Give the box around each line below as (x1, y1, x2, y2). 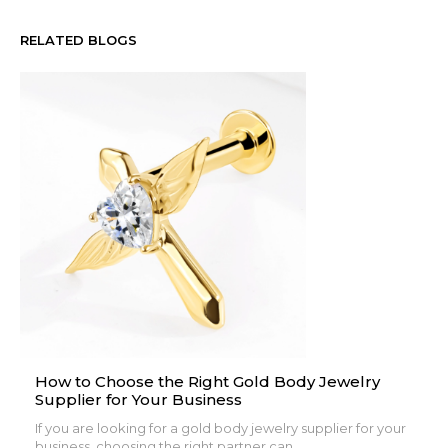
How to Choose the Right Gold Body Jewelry (35, 372, 380, 392)
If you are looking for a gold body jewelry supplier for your (35, 420, 406, 437)
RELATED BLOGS (20, 32, 137, 49)
